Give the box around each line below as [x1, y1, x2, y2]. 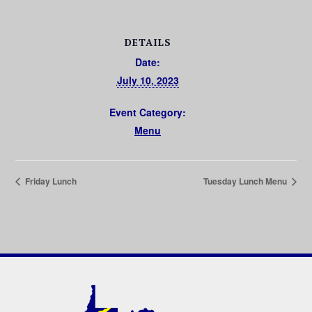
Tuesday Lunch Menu [203, 175, 289, 188]
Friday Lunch [23, 175, 77, 188]
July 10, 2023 [116, 72, 179, 87]
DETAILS [124, 35, 171, 49]
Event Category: [109, 104, 186, 119]
